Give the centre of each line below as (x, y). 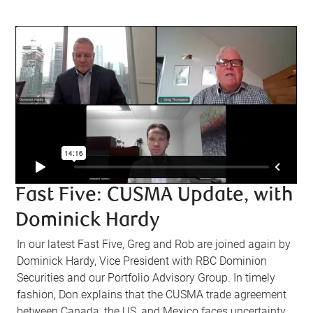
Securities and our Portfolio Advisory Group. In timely (146, 277)
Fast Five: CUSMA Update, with (154, 196)
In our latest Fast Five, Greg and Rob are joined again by (154, 244)
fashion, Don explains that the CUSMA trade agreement (152, 294)
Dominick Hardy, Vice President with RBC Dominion (142, 261)
